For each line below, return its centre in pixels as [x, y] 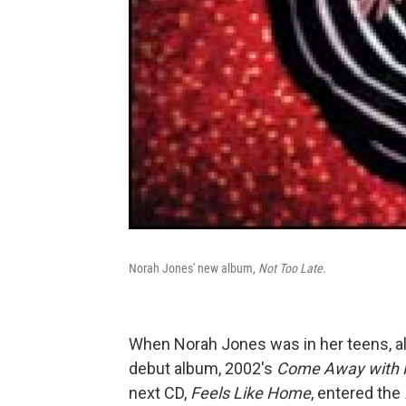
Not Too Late [290, 268]
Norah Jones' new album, [193, 268]
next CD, [159, 393]
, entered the [358, 393]
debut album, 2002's [203, 368]
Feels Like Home [251, 393]
